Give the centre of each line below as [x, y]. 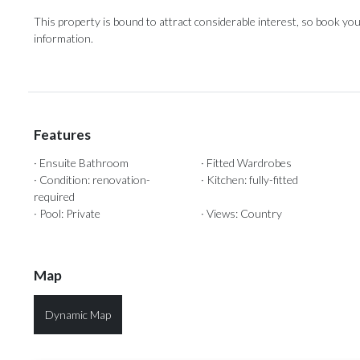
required [54, 197]
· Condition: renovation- [92, 180]
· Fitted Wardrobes [247, 163]
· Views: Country [242, 214]
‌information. [63, 39]
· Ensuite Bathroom [81, 163]
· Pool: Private [67, 214]
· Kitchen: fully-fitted [250, 180]
